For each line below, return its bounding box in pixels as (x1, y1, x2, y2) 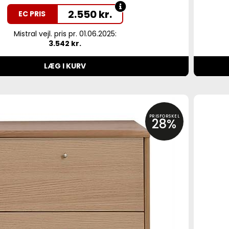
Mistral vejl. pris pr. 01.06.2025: (13, 29, 117, 39)
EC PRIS (18, 9, 45, 19)
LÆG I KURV (44, 61, 86, 71)
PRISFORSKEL (149, 113, 180, 119)
